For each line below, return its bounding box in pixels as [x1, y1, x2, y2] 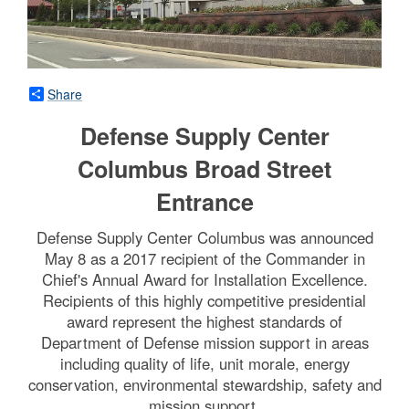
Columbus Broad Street [78, 152, 331, 185]
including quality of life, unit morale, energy [59, 351, 350, 374]
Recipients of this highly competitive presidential [43, 288, 366, 311]
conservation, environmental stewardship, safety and [27, 372, 382, 395]
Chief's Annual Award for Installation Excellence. [41, 267, 368, 290]
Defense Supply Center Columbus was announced [36, 225, 373, 248]
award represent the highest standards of [67, 309, 342, 332]
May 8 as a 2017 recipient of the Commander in [44, 246, 365, 269]
